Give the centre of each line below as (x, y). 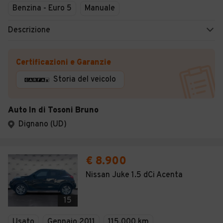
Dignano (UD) (43, 124)
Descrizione (29, 30)
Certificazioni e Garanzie (63, 63)
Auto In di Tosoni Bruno (53, 111)
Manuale (100, 8)
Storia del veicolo (85, 80)
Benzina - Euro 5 (42, 8)
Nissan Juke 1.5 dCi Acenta (134, 175)
